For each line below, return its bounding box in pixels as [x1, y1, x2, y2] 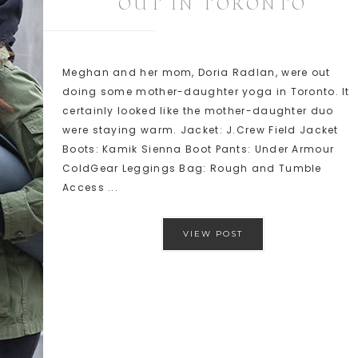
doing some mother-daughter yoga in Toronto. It [62, 85, 350, 98]
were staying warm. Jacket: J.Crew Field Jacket [62, 123, 339, 137]
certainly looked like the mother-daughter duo [62, 104, 334, 117]
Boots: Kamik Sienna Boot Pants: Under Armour [62, 142, 335, 156]
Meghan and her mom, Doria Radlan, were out [62, 66, 331, 79]
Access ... [62, 181, 118, 194]
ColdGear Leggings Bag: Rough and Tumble [62, 161, 322, 175]
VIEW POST [182, 229, 243, 239]
